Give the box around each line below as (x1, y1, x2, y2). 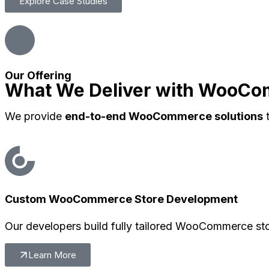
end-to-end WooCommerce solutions (65, 110, 263, 122)
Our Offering (5, 69, 71, 82)
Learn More (28, 249, 76, 261)
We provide (5, 110, 65, 122)
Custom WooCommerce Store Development (5, 192, 238, 205)
